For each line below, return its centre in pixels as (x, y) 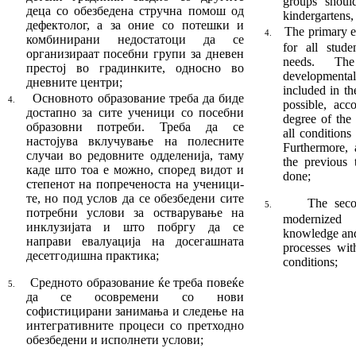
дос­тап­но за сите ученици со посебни (135, 113)
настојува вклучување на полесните (135, 141)
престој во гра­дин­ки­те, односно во (135, 68)
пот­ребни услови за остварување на (135, 213)
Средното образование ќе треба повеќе (137, 283)
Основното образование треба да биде (139, 99)
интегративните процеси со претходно (135, 326)
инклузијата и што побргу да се (135, 227)
